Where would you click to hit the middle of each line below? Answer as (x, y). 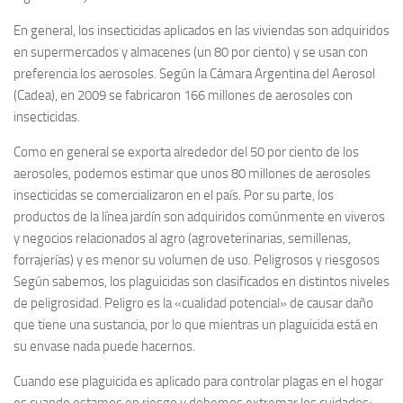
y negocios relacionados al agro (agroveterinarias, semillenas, (182, 238)
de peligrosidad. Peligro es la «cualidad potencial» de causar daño (193, 303)
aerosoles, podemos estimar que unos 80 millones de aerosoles (192, 174)
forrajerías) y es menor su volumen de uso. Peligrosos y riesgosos (197, 260)
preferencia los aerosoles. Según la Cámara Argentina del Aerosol (194, 74)
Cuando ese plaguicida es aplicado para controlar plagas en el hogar (198, 381)
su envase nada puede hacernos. (104, 346)
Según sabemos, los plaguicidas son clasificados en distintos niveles (201, 282)
